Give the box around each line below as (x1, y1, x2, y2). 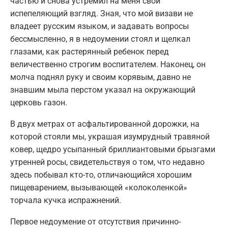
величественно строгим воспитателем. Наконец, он (10, 60, 206, 70)
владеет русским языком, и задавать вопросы (10, 21, 189, 32)
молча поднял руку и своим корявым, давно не (10, 72, 191, 82)
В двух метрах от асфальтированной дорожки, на (10, 119, 199, 129)
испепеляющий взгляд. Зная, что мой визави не (10, 9, 193, 19)
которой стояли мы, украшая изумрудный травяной (10, 132, 210, 142)
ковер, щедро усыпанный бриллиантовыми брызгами (10, 145, 215, 155)
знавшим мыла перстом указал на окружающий (10, 85, 195, 95)
